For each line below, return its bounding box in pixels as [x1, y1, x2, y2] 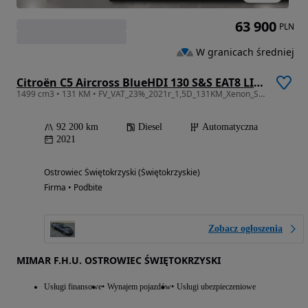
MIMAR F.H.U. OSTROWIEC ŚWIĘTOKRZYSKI [16, 254, 221, 267]
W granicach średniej [196, 45, 294, 58]
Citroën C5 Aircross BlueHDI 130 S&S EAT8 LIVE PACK [254, 75, 263, 91]
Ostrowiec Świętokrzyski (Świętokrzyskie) [44, 166, 200, 179]
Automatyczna [202, 122, 258, 133]
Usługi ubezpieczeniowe [177, 282, 256, 292]
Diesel [138, 122, 162, 133]
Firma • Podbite [44, 181, 102, 194]
